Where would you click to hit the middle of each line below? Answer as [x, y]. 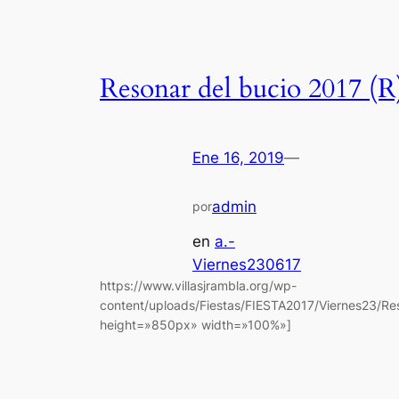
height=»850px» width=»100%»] [195, 324]
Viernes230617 [247, 264]
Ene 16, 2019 [238, 158]
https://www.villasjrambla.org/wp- [198, 285]
